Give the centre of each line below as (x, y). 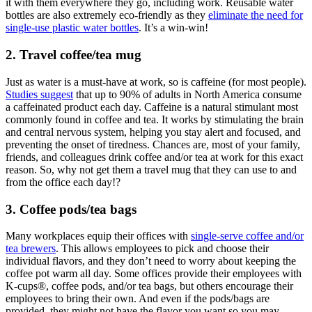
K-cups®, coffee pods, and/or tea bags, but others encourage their (149, 286)
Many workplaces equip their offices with (98, 236)
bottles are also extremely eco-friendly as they (107, 15)
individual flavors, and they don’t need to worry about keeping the (151, 261)
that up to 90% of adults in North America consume (187, 94)
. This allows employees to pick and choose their (162, 249)
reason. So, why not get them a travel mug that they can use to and (151, 169)
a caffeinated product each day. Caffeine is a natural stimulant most (152, 107)
